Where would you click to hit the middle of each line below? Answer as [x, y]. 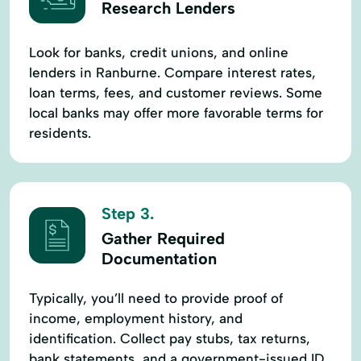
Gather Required [163, 238]
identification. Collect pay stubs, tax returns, [170, 338]
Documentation [159, 258]
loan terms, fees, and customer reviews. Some [176, 92]
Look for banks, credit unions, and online [159, 52]
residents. [60, 133]
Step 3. [128, 213]
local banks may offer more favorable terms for [176, 112]
